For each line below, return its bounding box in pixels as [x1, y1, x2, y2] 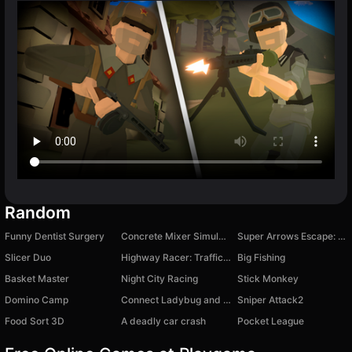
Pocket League [237, 315, 304, 328]
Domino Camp [5, 294, 68, 306]
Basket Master [5, 273, 69, 285]
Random [5, 203, 71, 223]
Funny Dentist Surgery [5, 230, 104, 243]
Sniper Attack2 [237, 294, 303, 306]
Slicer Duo [5, 251, 51, 264]
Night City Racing [121, 273, 198, 285]
